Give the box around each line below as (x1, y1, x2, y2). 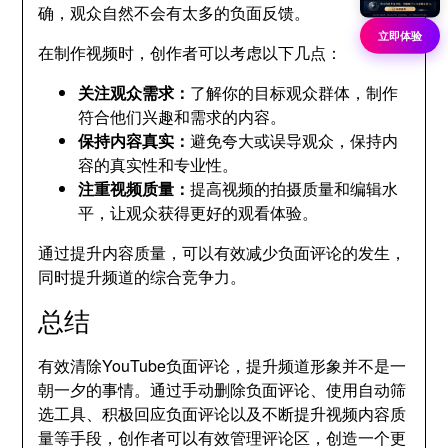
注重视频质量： (78, 177, 191, 200)
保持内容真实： (78, 129, 191, 152)
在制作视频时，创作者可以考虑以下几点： (38, 41, 343, 64)
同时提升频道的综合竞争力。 (38, 265, 247, 288)
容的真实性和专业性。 (78, 153, 239, 176)
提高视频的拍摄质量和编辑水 (190, 177, 399, 200)
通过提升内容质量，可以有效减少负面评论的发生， (38, 241, 407, 264)
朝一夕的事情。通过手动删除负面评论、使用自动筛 (38, 378, 407, 401)
